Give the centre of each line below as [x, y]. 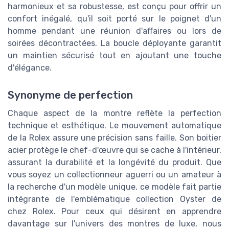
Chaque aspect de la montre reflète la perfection [114, 113]
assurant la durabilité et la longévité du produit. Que [114, 162]
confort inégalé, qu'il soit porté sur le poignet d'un [114, 18]
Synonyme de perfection [70, 95]
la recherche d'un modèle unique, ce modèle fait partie [114, 187]
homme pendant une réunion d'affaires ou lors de [114, 31]
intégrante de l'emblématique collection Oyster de [114, 199]
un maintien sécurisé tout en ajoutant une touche [114, 55]
